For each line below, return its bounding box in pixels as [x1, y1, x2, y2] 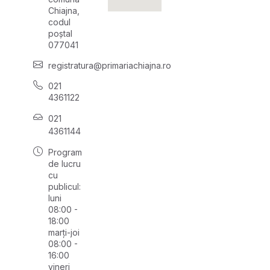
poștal [48, 28, 72, 39]
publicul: [48, 181, 81, 192]
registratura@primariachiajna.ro [48, 60, 171, 71]
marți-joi [48, 227, 80, 237]
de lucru [48, 159, 81, 169]
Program [48, 147, 82, 157]
